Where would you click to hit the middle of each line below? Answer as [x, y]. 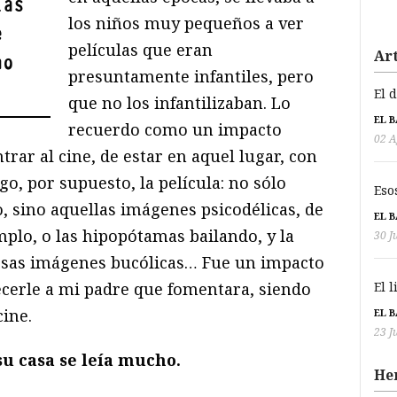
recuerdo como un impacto [175, 129]
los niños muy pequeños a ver [187, 23]
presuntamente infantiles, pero [191, 76]
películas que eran [141, 49]
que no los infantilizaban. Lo [180, 102]
